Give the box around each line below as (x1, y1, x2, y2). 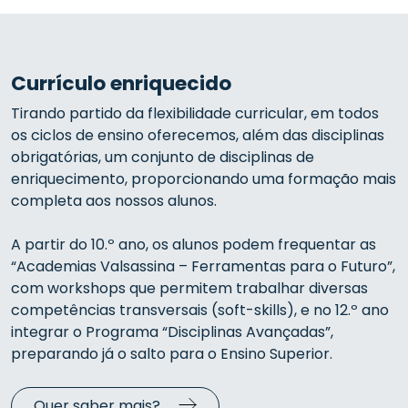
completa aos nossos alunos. (11, 190, 217, 211)
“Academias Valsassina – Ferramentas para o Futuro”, (11, 256, 395, 277)
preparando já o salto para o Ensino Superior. (11, 343, 332, 364)
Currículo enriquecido (11, 69, 231, 97)
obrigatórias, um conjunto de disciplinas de (11, 147, 314, 168)
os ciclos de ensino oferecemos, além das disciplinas (11, 125, 384, 146)
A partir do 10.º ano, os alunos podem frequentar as (11, 234, 376, 255)
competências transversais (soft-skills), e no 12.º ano (11, 300, 389, 321)
